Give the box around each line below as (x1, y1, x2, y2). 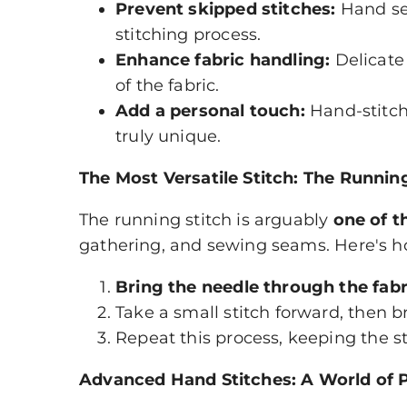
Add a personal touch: (115, 101, 305, 122)
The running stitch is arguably (79, 210, 333, 231)
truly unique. (115, 126, 222, 147)
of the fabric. (115, 75, 220, 96)
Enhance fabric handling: (115, 50, 331, 71)
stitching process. (115, 25, 262, 45)
